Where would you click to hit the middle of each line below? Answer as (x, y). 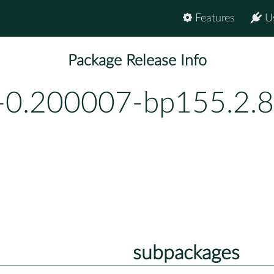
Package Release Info (137, 61)
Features (213, 18)
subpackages (186, 253)
